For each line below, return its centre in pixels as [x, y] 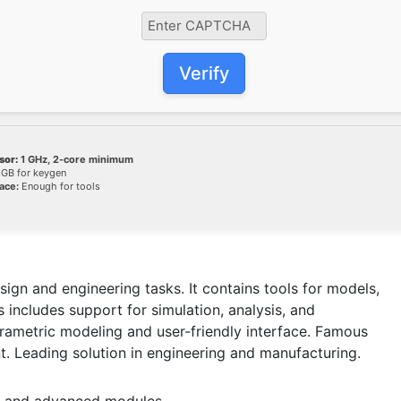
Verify [204, 73]
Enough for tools [60, 186]
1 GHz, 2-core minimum [76, 159]
